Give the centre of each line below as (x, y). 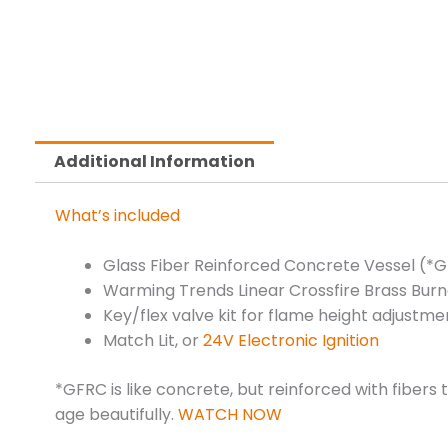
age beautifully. (116, 415)
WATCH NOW (232, 415)
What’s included (117, 215)
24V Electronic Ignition (291, 341)
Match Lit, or (153, 341)
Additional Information (155, 161)
